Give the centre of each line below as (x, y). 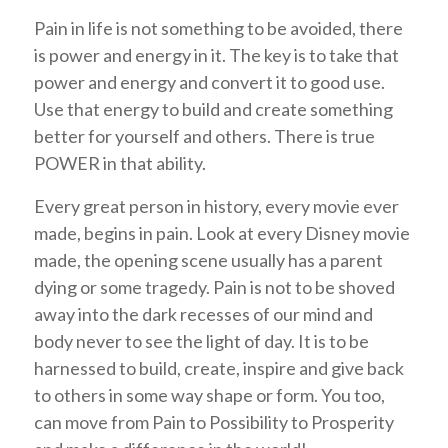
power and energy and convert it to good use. (209, 82)
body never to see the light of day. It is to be (201, 340)
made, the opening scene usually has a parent (208, 259)
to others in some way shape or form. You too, (209, 394)
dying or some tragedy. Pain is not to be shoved (214, 286)
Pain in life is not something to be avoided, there (218, 28)
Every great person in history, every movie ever (216, 205)
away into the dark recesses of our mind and (203, 313)
